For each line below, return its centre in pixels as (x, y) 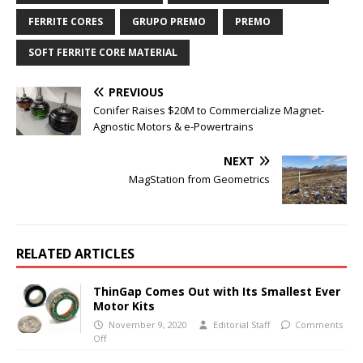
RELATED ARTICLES (75, 253)
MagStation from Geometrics (199, 179)
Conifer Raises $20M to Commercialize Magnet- (209, 110)
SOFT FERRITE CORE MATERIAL (103, 52)
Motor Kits (124, 305)
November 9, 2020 (147, 324)
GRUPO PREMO (169, 21)
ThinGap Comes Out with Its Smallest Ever (217, 291)
